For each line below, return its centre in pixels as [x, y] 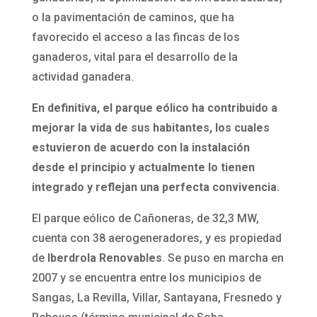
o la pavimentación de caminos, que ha [133, 18]
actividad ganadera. [82, 77]
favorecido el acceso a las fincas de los [136, 38]
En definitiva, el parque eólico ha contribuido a [154, 108]
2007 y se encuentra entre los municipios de [146, 278]
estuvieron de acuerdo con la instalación [140, 148]
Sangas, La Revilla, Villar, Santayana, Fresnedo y [156, 298]
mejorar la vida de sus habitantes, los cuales [150, 128]
